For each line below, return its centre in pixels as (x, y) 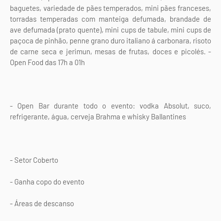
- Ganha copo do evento (47, 182)
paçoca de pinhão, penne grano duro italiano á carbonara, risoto (110, 41)
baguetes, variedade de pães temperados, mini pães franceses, (110, 8)
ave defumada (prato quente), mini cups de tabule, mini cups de (110, 30)
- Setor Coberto (34, 160)
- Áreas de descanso (42, 203)
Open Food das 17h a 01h (47, 62)
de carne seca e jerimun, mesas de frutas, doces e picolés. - (110, 52)
